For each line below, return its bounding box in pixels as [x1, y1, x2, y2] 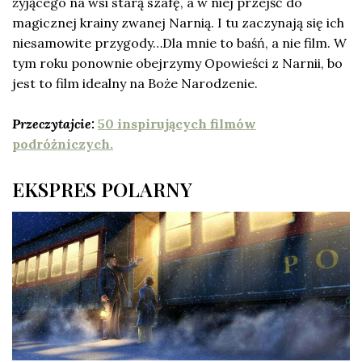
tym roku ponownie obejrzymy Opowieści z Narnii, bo [12, 54, 343, 71]
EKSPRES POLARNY [12, 175, 192, 202]
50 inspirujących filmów [98, 115, 256, 132]
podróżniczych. [12, 135, 113, 152]
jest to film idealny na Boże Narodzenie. [12, 74, 258, 91]
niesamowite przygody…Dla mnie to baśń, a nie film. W [12, 34, 347, 51]
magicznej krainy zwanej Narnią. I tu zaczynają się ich [12, 14, 344, 31]
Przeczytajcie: [12, 115, 95, 132]
